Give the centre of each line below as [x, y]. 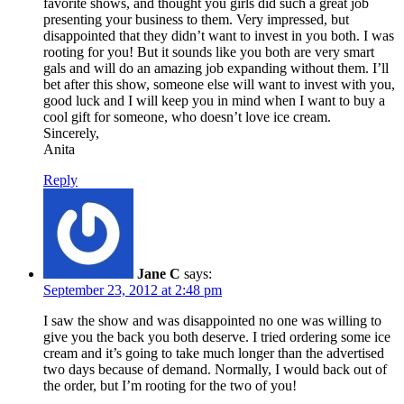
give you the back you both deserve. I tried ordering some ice [217, 336]
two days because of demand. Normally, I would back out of [215, 369]
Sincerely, [71, 133]
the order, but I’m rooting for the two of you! [170, 385]
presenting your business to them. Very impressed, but [196, 19]
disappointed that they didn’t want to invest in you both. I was [219, 35]
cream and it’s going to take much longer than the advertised [214, 353]
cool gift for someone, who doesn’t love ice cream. [187, 116]
